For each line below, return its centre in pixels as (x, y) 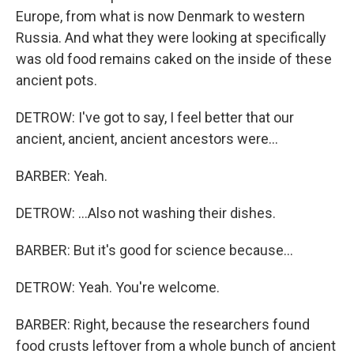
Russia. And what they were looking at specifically (171, 38)
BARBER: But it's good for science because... (154, 250)
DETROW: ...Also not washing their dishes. (146, 213)
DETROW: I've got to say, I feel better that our (155, 117)
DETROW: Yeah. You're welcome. (118, 287)
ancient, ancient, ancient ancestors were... (147, 139)
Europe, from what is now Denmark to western (160, 16)
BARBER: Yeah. (62, 176)
